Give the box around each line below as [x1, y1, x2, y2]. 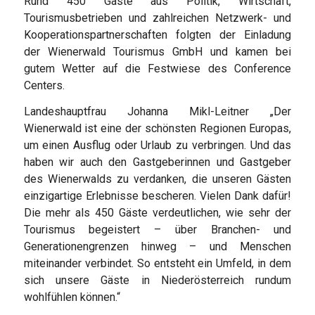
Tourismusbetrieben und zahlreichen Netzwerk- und [23, 11, 292, 25]
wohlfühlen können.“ [23, 290, 120, 304]
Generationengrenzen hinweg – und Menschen [23, 240, 292, 254]
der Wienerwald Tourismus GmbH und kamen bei [23, 44, 292, 58]
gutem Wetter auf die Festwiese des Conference [23, 61, 292, 75]
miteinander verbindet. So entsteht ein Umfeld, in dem [23, 257, 292, 271]
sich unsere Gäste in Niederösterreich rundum [23, 274, 292, 288]
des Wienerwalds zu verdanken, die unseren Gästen [23, 172, 292, 186]
